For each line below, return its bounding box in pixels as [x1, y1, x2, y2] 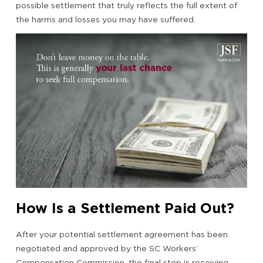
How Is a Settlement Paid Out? [16, 199, 234, 217]
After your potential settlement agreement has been [16, 229, 228, 239]
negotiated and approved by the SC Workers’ [16, 243, 198, 253]
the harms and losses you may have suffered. [16, 15, 195, 25]
